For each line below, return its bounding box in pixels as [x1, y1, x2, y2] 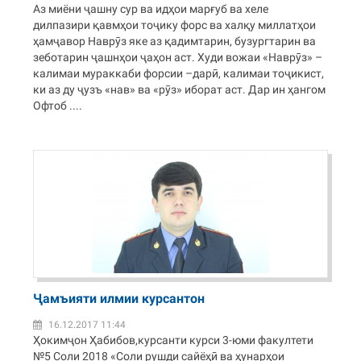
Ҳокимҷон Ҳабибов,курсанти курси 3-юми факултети [33, 334, 314, 346]
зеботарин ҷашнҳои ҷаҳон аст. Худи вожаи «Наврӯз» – [33, 51, 323, 64]
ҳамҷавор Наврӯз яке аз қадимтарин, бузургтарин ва [33, 35, 317, 48]
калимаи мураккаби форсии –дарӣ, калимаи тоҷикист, [33, 67, 325, 80]
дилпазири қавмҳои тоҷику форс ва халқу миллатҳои [33, 19, 317, 31]
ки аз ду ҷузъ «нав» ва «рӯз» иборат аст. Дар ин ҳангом [33, 83, 326, 96]
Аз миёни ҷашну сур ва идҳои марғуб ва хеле [33, 2, 269, 15]
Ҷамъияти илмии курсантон [33, 291, 205, 306]
